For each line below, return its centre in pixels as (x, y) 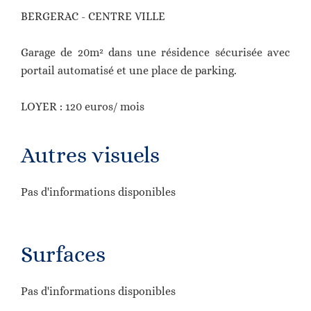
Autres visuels (90, 155)
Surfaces (63, 254)
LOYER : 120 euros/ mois (83, 107)
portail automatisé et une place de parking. (129, 70)
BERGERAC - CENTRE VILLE (93, 16)
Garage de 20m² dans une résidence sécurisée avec (155, 52)
